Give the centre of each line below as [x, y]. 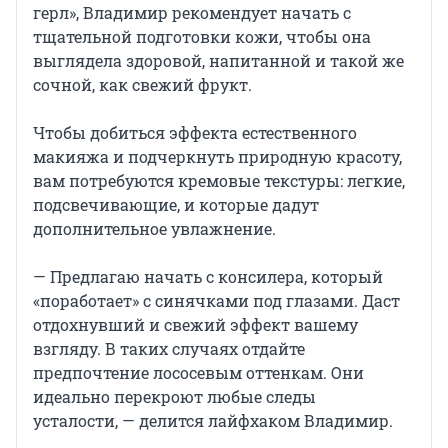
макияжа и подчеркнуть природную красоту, [217, 156]
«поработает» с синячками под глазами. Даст [216, 300]
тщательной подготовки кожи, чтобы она [202, 36]
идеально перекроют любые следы [174, 396]
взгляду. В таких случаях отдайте [169, 348]
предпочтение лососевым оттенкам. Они [198, 372]
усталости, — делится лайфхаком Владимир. [213, 420]
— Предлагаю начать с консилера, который [208, 276]
